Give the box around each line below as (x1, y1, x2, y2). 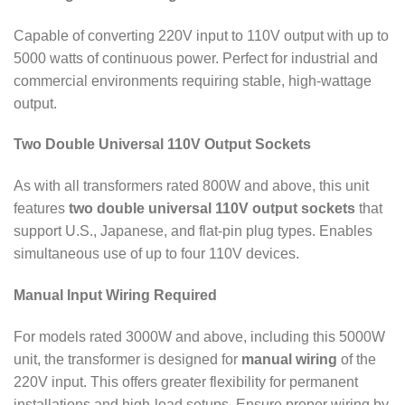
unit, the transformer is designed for (14, 351, 241, 367)
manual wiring (241, 351, 337, 367)
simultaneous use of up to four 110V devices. (14, 246, 299, 262)
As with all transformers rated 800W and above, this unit (14, 178, 369, 194)
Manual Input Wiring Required (14, 287, 217, 304)
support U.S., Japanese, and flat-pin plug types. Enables (14, 223, 372, 240)
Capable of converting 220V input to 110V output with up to (14, 27, 389, 43)
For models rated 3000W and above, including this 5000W (14, 328, 385, 344)
